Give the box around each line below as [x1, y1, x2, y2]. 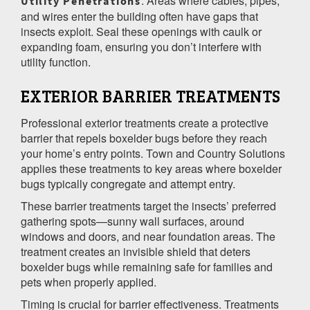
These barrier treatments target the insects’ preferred [21, 197, 276, 214]
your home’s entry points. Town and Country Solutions [21, 145, 285, 161]
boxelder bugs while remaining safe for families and [21, 258, 273, 275]
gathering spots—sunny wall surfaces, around [21, 212, 244, 229]
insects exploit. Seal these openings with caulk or [21, 23, 262, 39]
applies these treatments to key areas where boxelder [21, 160, 282, 176]
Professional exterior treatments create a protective [21, 114, 268, 131]
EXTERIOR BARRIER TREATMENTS [21, 84, 280, 107]
